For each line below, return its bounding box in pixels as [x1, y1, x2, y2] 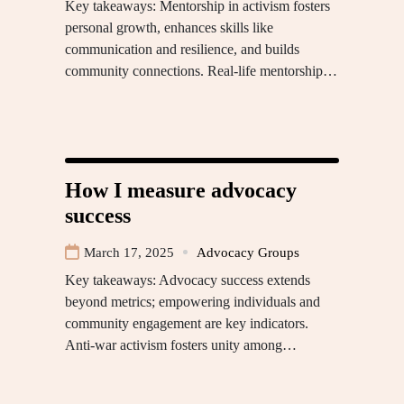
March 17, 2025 [84, 244, 174, 260]
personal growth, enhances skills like [65, 19, 273, 35]
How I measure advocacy [65, 178, 297, 202]
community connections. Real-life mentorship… [65, 62, 337, 78]
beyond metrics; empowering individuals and [65, 293, 320, 309]
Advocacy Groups [197, 244, 299, 260]
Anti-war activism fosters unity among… [65, 336, 297, 353]
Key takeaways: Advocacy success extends [65, 271, 310, 288]
